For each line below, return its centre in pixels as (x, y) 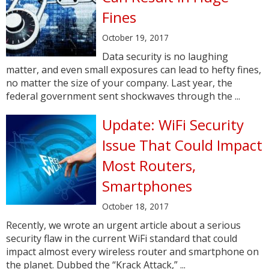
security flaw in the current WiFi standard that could (122, 238)
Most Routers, (149, 165)
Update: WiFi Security (173, 125)
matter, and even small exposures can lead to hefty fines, (134, 70)
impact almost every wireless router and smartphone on (132, 252)
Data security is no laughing (165, 56)
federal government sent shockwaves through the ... (123, 96)
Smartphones (147, 186)
